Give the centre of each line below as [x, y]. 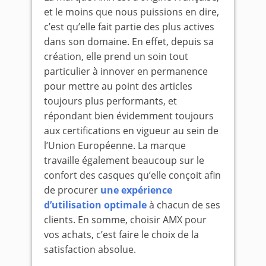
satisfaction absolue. [90, 250]
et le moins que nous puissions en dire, [132, 12]
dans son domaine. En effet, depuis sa [129, 42]
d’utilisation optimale [95, 205]
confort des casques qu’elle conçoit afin [132, 175]
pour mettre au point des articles [118, 86]
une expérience [136, 190]
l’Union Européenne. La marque [115, 146]
